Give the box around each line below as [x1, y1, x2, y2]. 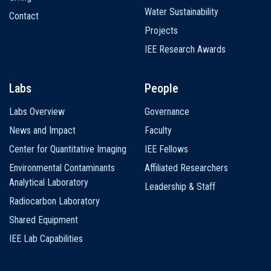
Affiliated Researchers [145, 162, 228, 174]
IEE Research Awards [145, 43, 226, 55]
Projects [145, 24, 178, 36]
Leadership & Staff [145, 180, 215, 192]
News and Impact [9, 124, 76, 136]
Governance [145, 105, 189, 117]
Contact [9, 10, 39, 22]
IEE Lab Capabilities [9, 232, 83, 244]
